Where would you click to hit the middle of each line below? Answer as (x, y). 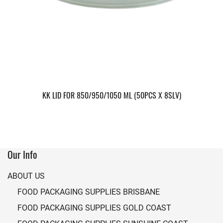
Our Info (22, 154)
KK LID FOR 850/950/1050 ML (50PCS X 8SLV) (111, 95)
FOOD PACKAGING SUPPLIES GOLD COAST (94, 207)
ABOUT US (26, 175)
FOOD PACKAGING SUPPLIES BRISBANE (89, 191)
